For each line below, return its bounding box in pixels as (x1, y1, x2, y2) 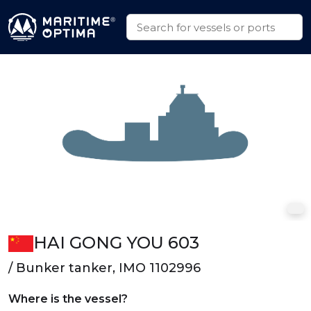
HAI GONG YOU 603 (33, 233, 199, 253)
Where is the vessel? (8, 292, 128, 305)
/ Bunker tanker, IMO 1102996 (8, 260, 201, 276)
